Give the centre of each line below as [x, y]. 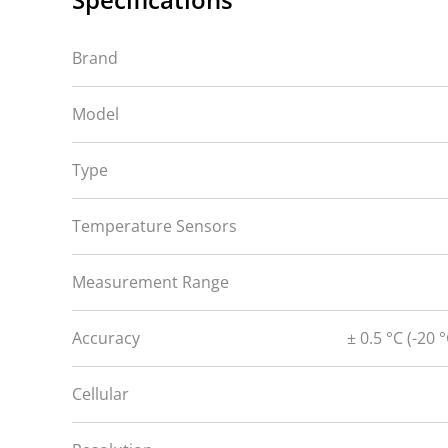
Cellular [100, 393]
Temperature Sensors [154, 225]
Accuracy [106, 337]
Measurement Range [150, 281]
